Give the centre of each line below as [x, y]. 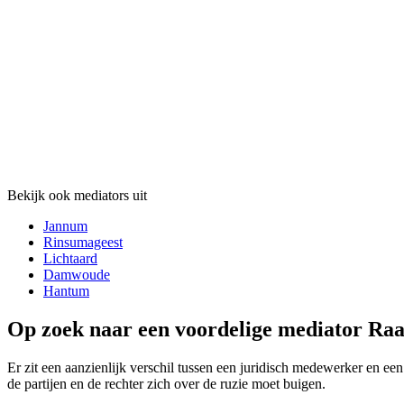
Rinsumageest [83, 243]
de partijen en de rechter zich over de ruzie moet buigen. [166, 384]
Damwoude [77, 275]
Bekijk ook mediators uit [77, 196]
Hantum [66, 291]
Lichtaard [70, 259]
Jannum [65, 226]
